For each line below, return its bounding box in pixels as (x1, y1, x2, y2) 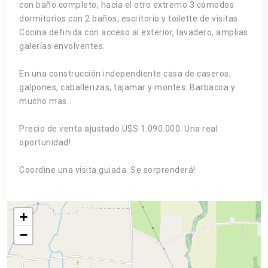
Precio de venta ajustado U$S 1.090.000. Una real (19, 123, 218, 133)
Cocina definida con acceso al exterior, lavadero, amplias (19, 27, 248, 37)
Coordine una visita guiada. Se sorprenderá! (19, 165, 196, 175)
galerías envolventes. (19, 41, 105, 51)
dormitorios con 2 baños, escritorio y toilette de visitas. (19, 13, 240, 23)
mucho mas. (19, 96, 69, 106)
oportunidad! (19, 137, 71, 147)
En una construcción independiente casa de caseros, (19, 68, 231, 78)
